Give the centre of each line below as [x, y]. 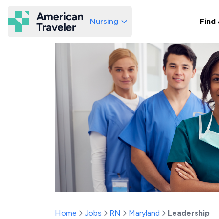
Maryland [144, 213]
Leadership [189, 213]
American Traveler [97, 25]
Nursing [104, 21]
